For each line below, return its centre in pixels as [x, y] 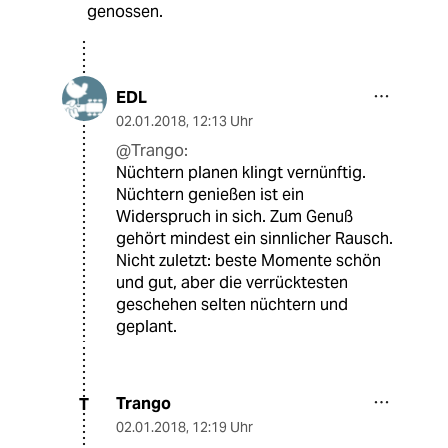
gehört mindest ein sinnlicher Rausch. [254, 239]
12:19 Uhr [222, 427]
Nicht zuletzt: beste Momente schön [248, 261]
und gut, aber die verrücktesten [232, 283]
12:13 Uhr [222, 121]
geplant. [146, 327]
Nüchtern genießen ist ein [210, 195]
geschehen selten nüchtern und [232, 305]
